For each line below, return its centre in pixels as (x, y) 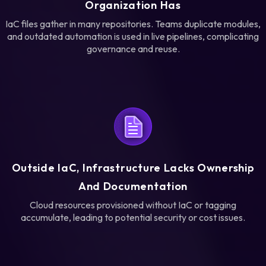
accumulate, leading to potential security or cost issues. (133, 217)
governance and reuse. (133, 48)
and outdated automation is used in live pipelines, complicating (133, 36)
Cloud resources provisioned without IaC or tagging (133, 205)
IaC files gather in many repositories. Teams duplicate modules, (133, 23)
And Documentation (133, 186)
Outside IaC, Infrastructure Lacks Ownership (133, 167)
